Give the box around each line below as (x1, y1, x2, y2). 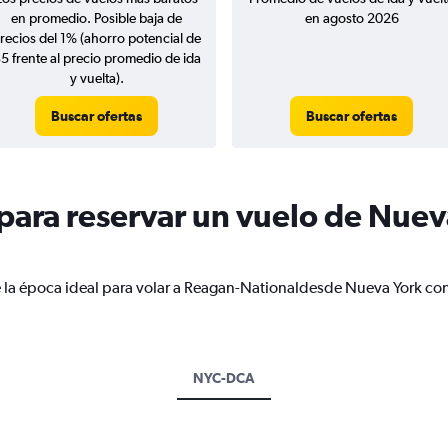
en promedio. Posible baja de (11, 10, 182, 26)
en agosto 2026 (304, 10, 399, 26)
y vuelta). (69, 70, 124, 86)
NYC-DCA (193, 370, 255, 386)
